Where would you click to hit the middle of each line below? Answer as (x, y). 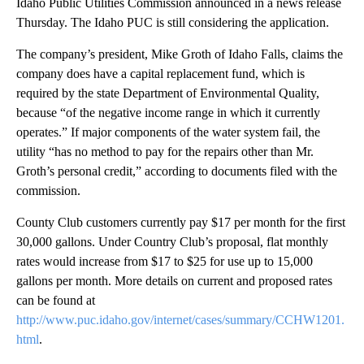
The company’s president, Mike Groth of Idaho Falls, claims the (180, 54)
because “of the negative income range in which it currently (168, 112)
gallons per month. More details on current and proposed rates (174, 280)
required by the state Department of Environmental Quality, (168, 93)
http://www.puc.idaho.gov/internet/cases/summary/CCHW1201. (180, 319)
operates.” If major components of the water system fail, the (168, 132)
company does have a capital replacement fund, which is (160, 73)
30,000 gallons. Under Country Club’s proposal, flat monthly (172, 241)
